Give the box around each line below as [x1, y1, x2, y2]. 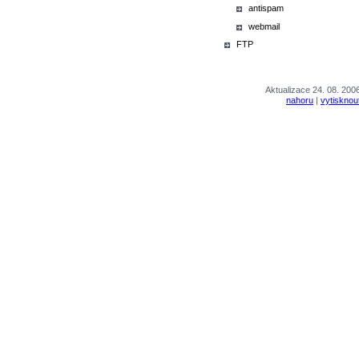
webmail [248, 21, 280, 31]
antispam [248, 3, 284, 13]
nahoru [286, 95, 313, 105]
